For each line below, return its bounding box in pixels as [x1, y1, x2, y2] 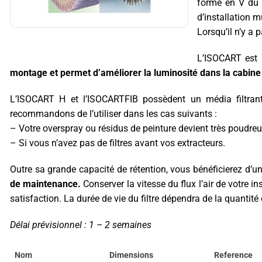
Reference [214, 250, 253, 260]
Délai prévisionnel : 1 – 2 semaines [10, 219, 151, 230]
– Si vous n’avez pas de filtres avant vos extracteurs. [10, 137, 225, 149]
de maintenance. [10, 178, 81, 189]
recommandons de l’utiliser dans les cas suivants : [10, 108, 217, 119]
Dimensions [109, 250, 153, 260]
